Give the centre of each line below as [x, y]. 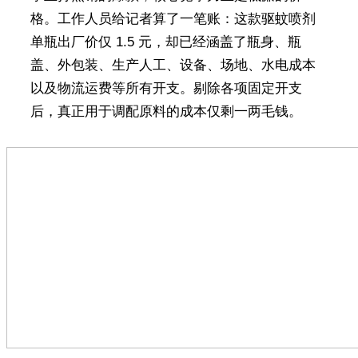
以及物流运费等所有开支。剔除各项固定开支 [166, 88]
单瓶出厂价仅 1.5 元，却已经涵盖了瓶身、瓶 [165, 42]
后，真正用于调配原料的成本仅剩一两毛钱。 [166, 111]
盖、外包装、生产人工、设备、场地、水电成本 [173, 65]
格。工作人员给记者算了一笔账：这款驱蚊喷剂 [173, 18]
